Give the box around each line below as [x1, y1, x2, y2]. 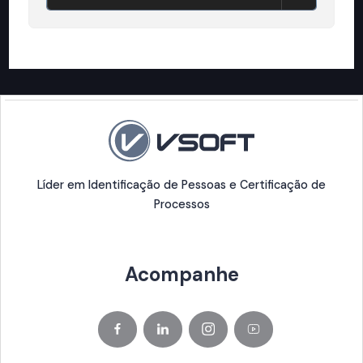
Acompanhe [124, 261, 239, 287]
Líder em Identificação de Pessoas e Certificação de [37, 177, 326, 192]
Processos [153, 196, 210, 211]
